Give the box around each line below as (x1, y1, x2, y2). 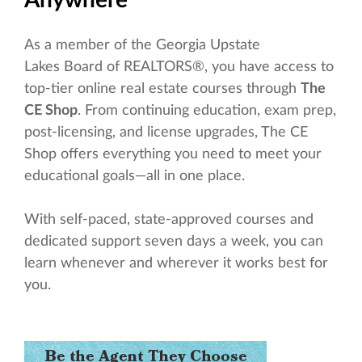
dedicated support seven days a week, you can (24, 234, 323, 250)
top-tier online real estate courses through (24, 82, 301, 97)
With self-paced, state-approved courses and (24, 213, 314, 228)
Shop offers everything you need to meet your (24, 147, 322, 162)
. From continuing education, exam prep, (78, 103, 336, 119)
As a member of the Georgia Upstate (24, 38, 260, 53)
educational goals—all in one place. (24, 169, 245, 184)
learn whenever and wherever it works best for (24, 256, 328, 271)
